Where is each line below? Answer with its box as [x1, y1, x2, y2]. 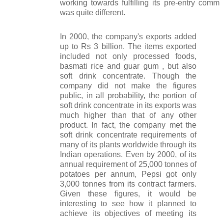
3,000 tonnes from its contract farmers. [60, 179, 196, 188]
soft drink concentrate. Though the [60, 71, 196, 80]
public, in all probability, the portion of [60, 91, 196, 100]
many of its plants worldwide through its [60, 140, 196, 149]
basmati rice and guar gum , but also [60, 61, 196, 70]
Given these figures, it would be [60, 189, 196, 198]
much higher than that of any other [60, 110, 196, 119]
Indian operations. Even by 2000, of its [60, 150, 196, 159]
